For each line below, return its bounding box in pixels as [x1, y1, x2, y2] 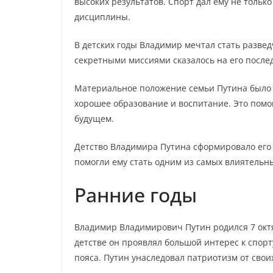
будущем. [74, 113, 114, 124]
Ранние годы [74, 182, 197, 208]
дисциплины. [74, 11, 130, 23]
